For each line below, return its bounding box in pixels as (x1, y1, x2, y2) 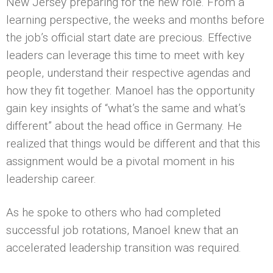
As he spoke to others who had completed (6, 205, 221, 219)
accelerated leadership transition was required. (6, 240, 241, 255)
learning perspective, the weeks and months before (6, 12, 264, 27)
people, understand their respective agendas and (6, 65, 250, 80)
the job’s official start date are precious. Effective (6, 30, 252, 44)
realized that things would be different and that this (6, 136, 260, 151)
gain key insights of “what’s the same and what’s (6, 101, 246, 115)
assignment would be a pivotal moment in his (6, 154, 235, 168)
